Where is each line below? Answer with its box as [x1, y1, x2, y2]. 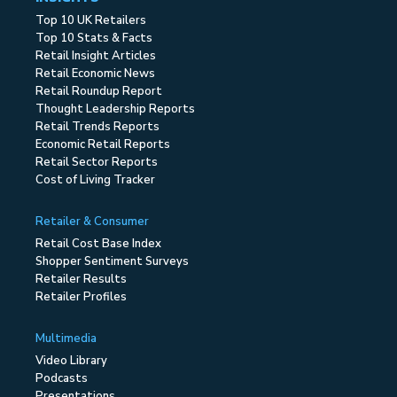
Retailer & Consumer [35, 214, 150, 230]
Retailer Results [35, 271, 128, 288]
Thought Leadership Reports [35, 101, 196, 118]
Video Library [35, 353, 108, 370]
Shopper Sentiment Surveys [35, 253, 190, 270]
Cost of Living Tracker [35, 172, 156, 189]
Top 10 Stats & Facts [35, 30, 153, 47]
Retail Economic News [35, 66, 156, 82]
